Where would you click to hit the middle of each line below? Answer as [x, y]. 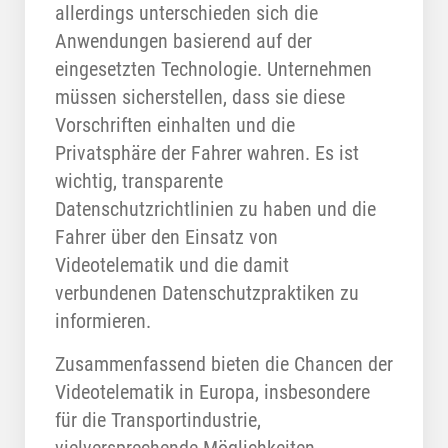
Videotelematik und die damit [172, 265]
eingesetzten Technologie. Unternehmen [213, 69]
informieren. [103, 321]
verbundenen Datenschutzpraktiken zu [207, 293]
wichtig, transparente [139, 181]
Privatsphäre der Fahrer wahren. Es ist [207, 153]
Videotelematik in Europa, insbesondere [212, 392]
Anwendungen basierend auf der [183, 41]
